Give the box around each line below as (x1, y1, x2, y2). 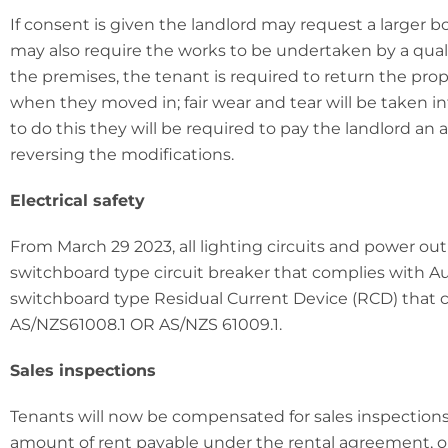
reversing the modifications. (10, 144, 234, 164)
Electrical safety (10, 190, 145, 210)
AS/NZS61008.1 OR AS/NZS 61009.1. (10, 314, 282, 334)
